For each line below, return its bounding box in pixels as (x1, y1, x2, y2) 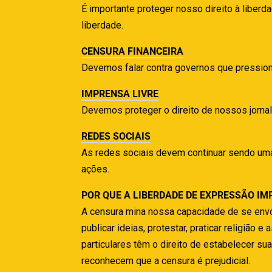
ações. (81, 163, 110, 175)
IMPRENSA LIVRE (81, 88, 159, 100)
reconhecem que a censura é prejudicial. (81, 255, 251, 267)
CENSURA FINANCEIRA (81, 46, 184, 57)
